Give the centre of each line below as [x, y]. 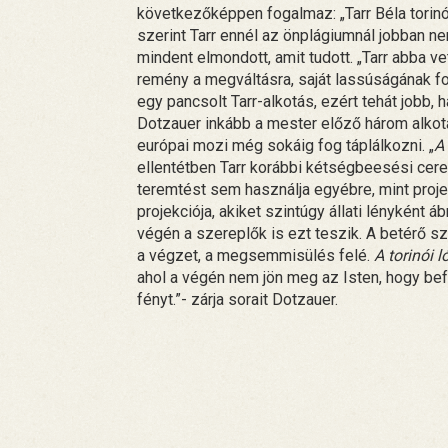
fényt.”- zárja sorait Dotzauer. [237, 299]
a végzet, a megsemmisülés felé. [255, 255]
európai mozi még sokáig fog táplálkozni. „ [285, 145]
